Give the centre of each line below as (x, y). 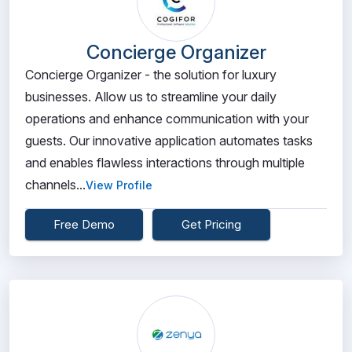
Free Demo (84, 224)
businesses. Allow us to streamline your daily (151, 97)
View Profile (119, 185)
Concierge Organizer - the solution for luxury (151, 75)
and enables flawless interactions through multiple (165, 163)
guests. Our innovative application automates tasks (169, 141)
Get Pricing (211, 224)
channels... (55, 185)
